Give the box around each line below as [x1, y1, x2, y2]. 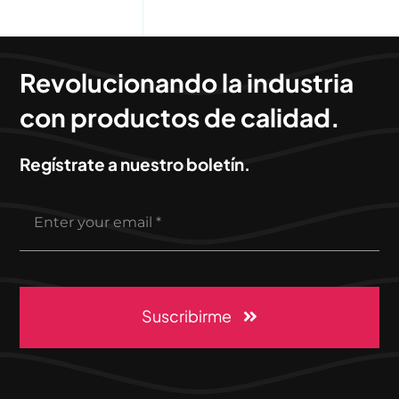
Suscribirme [142, 305, 232, 327]
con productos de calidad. [20, 102, 341, 134]
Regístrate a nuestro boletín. [20, 153, 251, 175]
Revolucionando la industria [20, 67, 354, 99]
